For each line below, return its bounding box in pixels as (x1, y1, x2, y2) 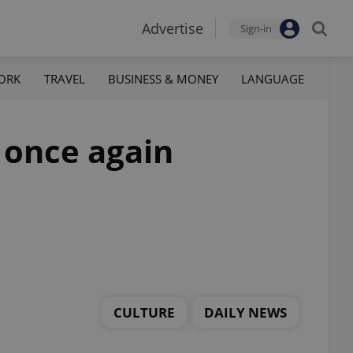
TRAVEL (43, 70, 85, 87)
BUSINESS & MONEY (107, 70, 218, 87)
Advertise (142, 19, 203, 38)
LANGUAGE (240, 70, 304, 87)
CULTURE (113, 303, 175, 321)
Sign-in (240, 21, 272, 35)
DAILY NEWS (204, 303, 287, 321)
